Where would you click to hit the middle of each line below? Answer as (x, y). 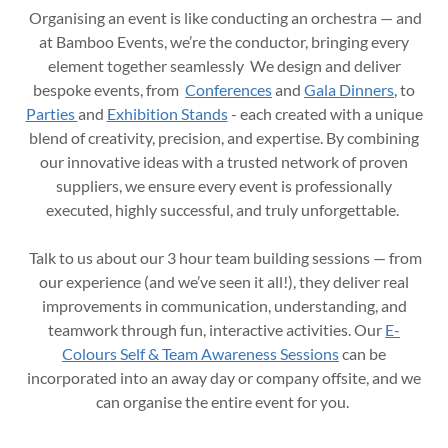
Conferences (228, 89)
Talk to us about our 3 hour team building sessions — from (224, 257)
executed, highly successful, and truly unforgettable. (224, 209)
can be (362, 353)
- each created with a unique (325, 113)
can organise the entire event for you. (224, 401)
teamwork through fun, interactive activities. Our (216, 329)
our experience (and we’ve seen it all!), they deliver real (224, 281)
